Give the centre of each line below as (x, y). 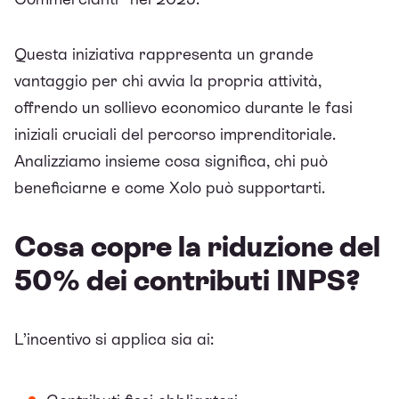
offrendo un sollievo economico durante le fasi (183, 107)
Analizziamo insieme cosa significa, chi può (171, 160)
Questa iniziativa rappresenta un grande (164, 53)
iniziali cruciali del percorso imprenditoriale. (175, 134)
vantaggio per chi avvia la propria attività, (168, 80)
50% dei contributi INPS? (187, 280)
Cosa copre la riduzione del (197, 246)
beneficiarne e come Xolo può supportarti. (170, 187)
